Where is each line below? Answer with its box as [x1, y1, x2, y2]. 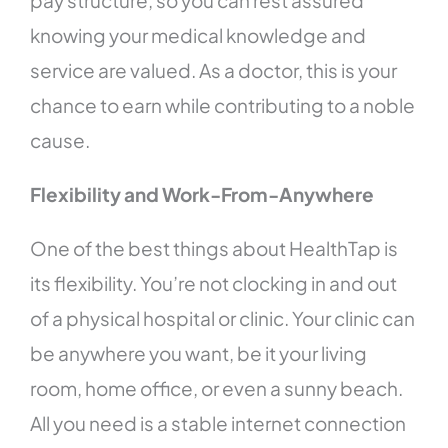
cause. [30, 128, 91, 153]
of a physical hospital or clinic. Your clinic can [30, 306, 416, 331]
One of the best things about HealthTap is [30, 236, 399, 261]
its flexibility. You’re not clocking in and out [30, 271, 398, 296]
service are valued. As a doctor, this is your [30, 58, 398, 83]
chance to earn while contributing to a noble [30, 93, 416, 118]
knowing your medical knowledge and [30, 23, 367, 48]
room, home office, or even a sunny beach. [30, 376, 404, 401]
